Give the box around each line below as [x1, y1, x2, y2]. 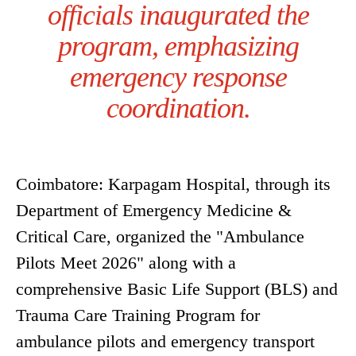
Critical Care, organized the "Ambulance [16, 226, 304, 247]
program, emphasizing [57, 30, 299, 63]
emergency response [69, 61, 287, 94]
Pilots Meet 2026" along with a [16, 253, 236, 273]
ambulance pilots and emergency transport [16, 331, 315, 352]
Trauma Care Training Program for [16, 305, 260, 326]
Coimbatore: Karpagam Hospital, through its [16, 174, 331, 195]
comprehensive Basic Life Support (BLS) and [16, 279, 338, 300]
